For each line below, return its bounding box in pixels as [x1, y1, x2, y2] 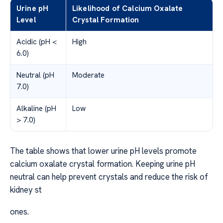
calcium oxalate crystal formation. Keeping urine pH [10, 158, 195, 169]
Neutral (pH [16, 70, 54, 80]
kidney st [10, 184, 42, 195]
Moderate [72, 70, 105, 80]
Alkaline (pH [16, 103, 56, 113]
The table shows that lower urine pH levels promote [10, 145, 197, 156]
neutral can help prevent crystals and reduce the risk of [10, 171, 208, 182]
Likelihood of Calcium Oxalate [72, 3, 183, 13]
